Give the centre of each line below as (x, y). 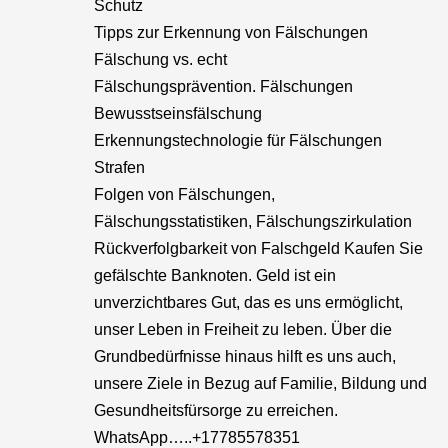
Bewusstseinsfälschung (178, 113)
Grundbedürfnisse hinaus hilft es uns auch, (245, 356)
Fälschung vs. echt (160, 59)
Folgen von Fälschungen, (184, 194)
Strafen (119, 167)
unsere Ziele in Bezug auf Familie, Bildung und (260, 383)
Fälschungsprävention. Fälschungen (223, 86)
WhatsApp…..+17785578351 (197, 437)
